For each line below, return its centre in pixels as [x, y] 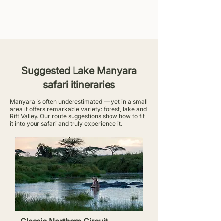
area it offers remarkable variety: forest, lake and [78, 109]
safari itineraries [79, 85]
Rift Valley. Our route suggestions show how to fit [77, 116]
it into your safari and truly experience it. [66, 124]
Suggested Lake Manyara [79, 71]
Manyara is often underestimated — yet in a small [79, 101]
